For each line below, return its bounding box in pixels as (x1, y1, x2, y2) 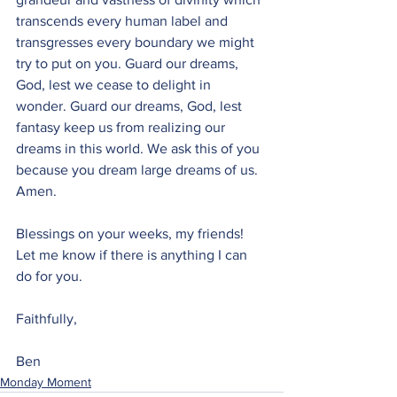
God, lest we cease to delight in (16, 77, 214, 92)
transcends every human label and (16, 13, 231, 28)
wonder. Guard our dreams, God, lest (16, 98, 245, 113)
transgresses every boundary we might (16, 35, 258, 50)
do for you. (16, 269, 82, 284)
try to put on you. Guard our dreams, (16, 56, 242, 71)
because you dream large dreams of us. (16, 162, 261, 177)
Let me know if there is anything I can (16, 247, 251, 262)
